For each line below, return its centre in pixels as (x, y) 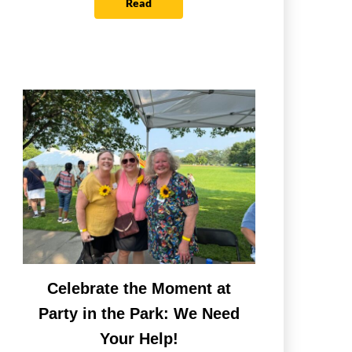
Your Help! (139, 339)
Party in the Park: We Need (139, 314)
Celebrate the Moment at (139, 289)
